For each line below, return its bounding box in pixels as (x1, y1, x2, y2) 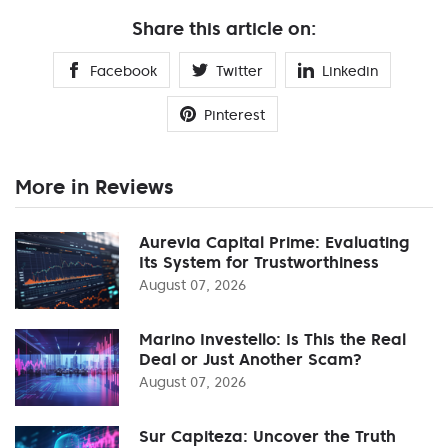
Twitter (216, 61, 263, 80)
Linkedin (322, 61, 378, 80)
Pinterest (203, 105, 265, 124)
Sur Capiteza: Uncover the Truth (139, 425, 396, 446)
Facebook (90, 61, 157, 80)
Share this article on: (132, 16, 316, 40)
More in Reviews (15, 173, 173, 200)
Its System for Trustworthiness (139, 251, 379, 272)
